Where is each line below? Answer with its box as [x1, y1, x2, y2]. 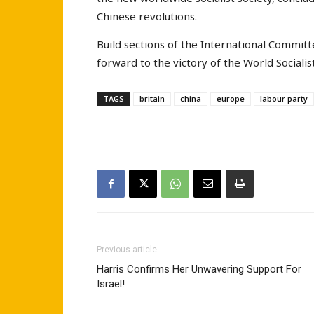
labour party [260, 93, 308, 104]
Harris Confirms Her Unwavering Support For [97, 263, 301, 276]
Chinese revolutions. [97, 9, 197, 24]
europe [217, 93, 245, 104]
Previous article [97, 245, 157, 255]
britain [139, 93, 165, 104]
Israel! [97, 278, 125, 291]
